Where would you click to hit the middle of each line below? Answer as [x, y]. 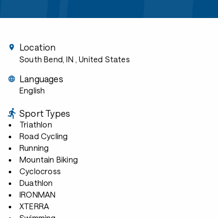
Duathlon [36, 183]
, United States [102, 59]
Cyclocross [40, 171]
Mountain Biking [49, 159]
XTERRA [35, 206]
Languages [41, 79]
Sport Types [45, 113]
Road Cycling [44, 136]
